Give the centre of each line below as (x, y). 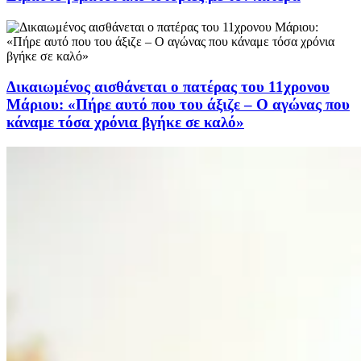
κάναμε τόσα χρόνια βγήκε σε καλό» (125, 122)
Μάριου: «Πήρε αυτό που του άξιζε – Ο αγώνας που (178, 105)
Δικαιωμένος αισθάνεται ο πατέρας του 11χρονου (168, 87)
